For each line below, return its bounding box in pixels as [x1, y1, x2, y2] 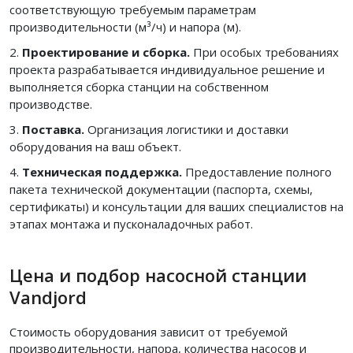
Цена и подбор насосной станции [9, 262, 307, 287]
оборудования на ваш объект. [9, 138, 181, 154]
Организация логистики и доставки [84, 121, 288, 137]
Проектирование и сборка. [22, 43, 190, 60]
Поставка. [22, 121, 84, 137]
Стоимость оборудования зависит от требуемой [9, 323, 288, 340]
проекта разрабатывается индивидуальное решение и [9, 61, 325, 77]
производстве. [9, 95, 92, 112]
